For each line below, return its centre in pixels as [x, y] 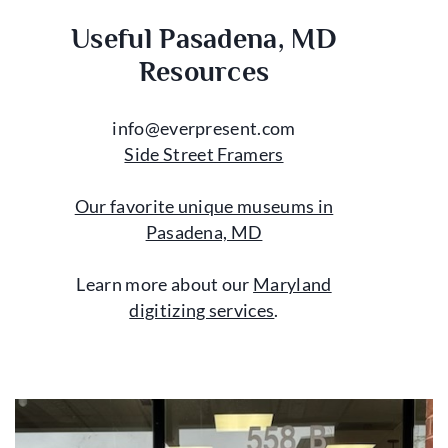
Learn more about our [165, 285]
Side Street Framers [204, 155]
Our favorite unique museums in [204, 207]
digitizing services [202, 311]
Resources [204, 72]
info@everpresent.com [204, 129]
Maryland [292, 285]
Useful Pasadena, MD [204, 39]
